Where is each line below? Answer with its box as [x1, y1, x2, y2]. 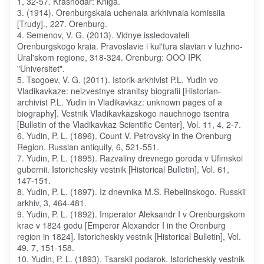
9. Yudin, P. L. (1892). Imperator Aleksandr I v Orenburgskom [16, 208, 245, 220]
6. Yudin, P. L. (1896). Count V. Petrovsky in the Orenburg [16, 130, 232, 142]
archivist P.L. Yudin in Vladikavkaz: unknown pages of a [16, 96, 222, 108]
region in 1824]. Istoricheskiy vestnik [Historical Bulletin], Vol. [16, 230, 241, 243]
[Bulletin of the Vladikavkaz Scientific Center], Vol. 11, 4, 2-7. [16, 118, 241, 131]
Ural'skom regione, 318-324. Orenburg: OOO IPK [16, 51, 201, 64]
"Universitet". [16, 62, 65, 75]
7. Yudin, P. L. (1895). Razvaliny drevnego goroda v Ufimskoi [16, 152, 243, 164]
